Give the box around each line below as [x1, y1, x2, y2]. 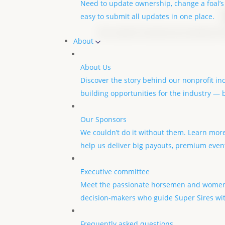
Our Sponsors [80, 115, 127, 124]
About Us [80, 62, 111, 72]
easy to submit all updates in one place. [80, 12, 214, 21]
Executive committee [80, 167, 150, 176]
